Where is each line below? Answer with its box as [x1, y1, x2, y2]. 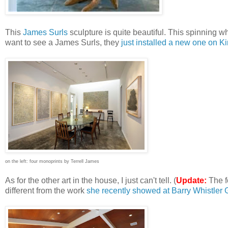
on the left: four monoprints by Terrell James [5, 158, 99, 164]
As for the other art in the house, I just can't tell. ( [5, 176, 176, 185]
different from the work [5, 186, 87, 195]
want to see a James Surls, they [5, 38, 119, 47]
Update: [176, 176, 207, 185]
